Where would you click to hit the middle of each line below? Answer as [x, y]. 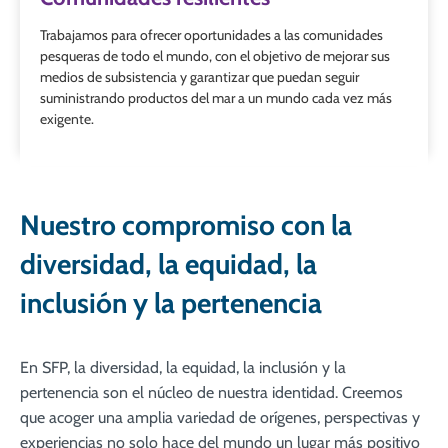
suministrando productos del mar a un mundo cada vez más [216, 98]
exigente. [67, 119]
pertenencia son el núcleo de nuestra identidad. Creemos [211, 392]
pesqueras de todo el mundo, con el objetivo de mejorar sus [215, 56]
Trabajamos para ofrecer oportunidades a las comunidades [211, 35]
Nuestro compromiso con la [186, 225]
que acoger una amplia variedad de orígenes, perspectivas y [220, 417]
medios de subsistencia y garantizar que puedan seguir [199, 77]
